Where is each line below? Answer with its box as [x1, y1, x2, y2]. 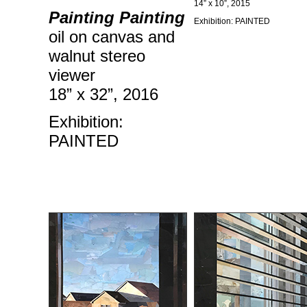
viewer [49, 66, 95, 84]
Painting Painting [49, 8, 185, 27]
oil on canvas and [49, 27, 175, 46]
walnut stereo [49, 47, 145, 65]
